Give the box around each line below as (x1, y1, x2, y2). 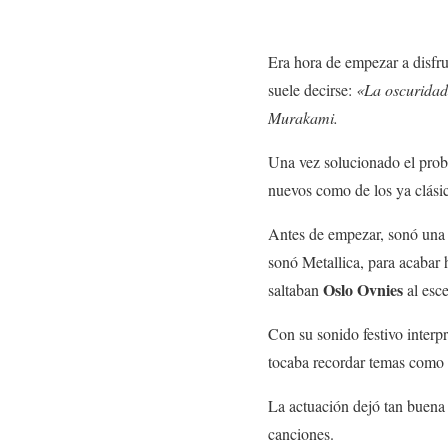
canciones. (268, 423, 334, 445)
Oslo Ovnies (323, 278, 403, 302)
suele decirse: (268, 79, 356, 101)
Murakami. (268, 107, 338, 129)
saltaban (268, 279, 323, 301)
